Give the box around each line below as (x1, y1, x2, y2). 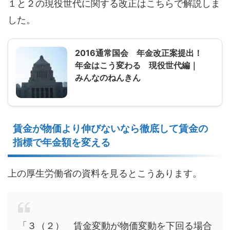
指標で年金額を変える (13, 136, 110, 148)
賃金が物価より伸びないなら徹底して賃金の (13, 122, 208, 135)
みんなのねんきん (75, 72, 141, 83)
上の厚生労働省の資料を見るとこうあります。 (8, 167, 202, 179)
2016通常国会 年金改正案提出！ (75, 47, 202, 58)
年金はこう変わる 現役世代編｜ (75, 60, 198, 70)
